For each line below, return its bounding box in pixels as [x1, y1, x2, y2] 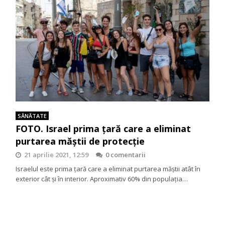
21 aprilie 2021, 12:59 [24, 150, 89, 159]
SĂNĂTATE [18, 111, 47, 120]
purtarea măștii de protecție [16, 135, 145, 147]
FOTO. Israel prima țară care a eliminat [16, 122, 191, 135]
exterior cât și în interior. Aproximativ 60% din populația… [16, 174, 188, 183]
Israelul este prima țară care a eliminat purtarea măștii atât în [16, 164, 201, 173]
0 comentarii [105, 150, 146, 159]
